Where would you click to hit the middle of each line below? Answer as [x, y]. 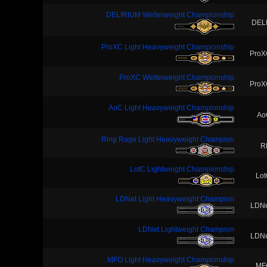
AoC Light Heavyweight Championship [171, 108]
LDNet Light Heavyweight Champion [175, 199]
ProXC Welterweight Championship [177, 77]
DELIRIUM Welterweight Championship [170, 15]
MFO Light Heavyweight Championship [171, 260]
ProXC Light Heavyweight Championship [168, 47]
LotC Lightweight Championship [182, 169]
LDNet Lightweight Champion [186, 229]
